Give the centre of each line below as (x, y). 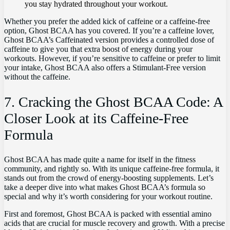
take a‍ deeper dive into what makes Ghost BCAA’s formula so (105, 187)
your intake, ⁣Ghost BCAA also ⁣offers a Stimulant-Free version (105, 68)
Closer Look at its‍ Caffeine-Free (96, 118)
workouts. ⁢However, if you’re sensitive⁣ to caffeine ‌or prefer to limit (112, 59)
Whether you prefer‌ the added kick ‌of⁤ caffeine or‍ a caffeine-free (107, 22)
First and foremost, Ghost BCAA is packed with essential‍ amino (108, 214)
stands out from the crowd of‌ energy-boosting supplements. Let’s (109, 178)
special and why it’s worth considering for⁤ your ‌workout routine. (108, 196)
